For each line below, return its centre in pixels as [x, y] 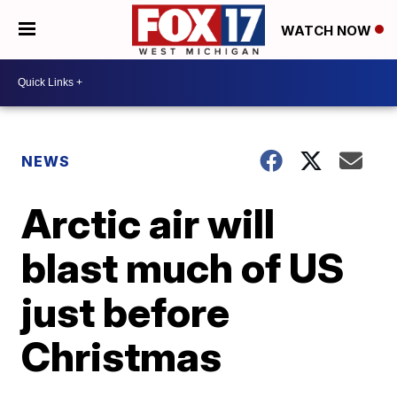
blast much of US [183, 267]
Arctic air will [148, 223]
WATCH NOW [328, 30]
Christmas [122, 356]
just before [126, 311]
